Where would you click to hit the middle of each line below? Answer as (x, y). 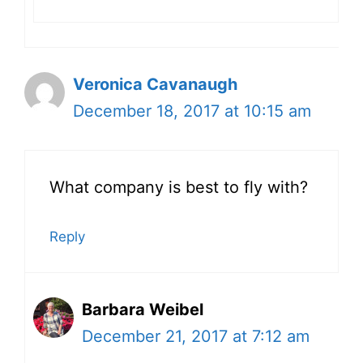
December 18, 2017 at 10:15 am (192, 111)
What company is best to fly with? (179, 187)
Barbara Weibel (143, 309)
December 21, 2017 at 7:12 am (196, 336)
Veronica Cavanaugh (155, 84)
